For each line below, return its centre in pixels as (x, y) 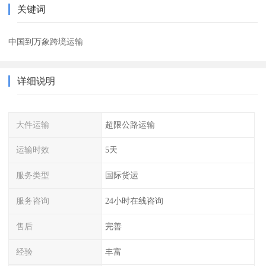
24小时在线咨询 (134, 201)
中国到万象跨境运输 (46, 41)
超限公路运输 (130, 124)
